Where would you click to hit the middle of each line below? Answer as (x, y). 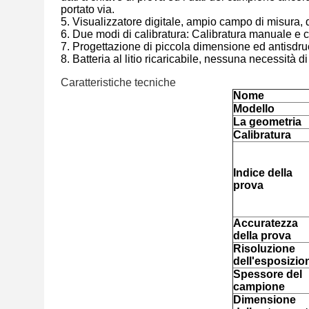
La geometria (267, 122)
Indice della (262, 173)
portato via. (88, 9)
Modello (253, 109)
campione (259, 287)
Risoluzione (264, 249)
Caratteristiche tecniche (118, 82)
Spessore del (267, 274)
